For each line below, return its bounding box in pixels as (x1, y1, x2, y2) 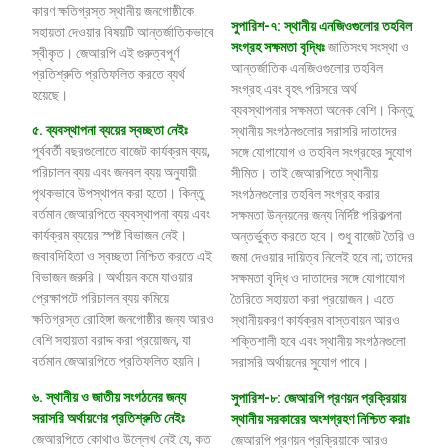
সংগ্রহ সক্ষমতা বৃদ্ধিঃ (231, 39, 328, 56)
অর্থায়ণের (67, 409, 109, 426)
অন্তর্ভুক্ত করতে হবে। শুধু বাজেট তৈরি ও (231, 228, 415, 245)
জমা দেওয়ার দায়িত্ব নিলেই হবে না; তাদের (231, 249, 413, 266)
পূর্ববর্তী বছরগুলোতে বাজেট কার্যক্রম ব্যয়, (32, 143, 211, 160)
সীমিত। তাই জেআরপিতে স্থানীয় (231, 165, 378, 182)
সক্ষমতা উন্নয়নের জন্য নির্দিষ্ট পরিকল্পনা (231, 207, 402, 224)
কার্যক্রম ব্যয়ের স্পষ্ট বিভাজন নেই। (32, 227, 188, 244)
